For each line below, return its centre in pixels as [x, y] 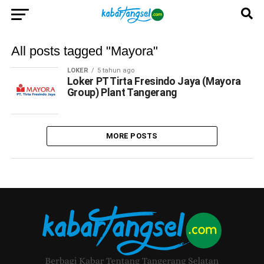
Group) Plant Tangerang [122, 93]
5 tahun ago [115, 70]
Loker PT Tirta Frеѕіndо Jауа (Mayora [154, 81]
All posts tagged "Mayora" [84, 51]
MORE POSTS [132, 136]
